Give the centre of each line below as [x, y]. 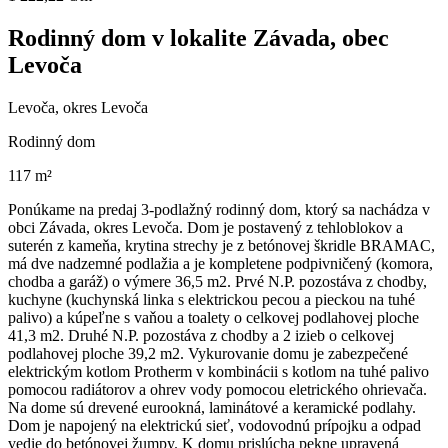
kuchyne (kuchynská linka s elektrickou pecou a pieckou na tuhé [211, 300]
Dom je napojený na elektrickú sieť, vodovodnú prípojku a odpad [214, 426]
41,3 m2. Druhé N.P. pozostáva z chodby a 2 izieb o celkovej [201, 336]
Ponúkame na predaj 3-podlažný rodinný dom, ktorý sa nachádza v [219, 210]
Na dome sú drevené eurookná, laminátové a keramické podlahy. [212, 408]
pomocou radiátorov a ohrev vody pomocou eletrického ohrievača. [217, 390]
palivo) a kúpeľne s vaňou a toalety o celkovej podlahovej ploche [213, 318]
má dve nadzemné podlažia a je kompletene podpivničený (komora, [220, 264]
